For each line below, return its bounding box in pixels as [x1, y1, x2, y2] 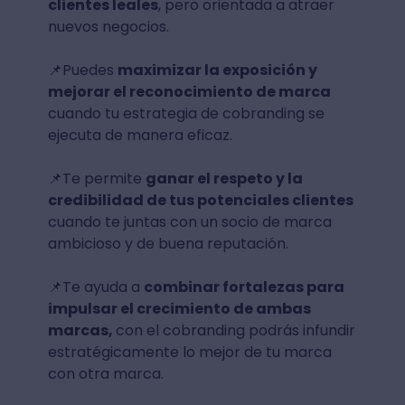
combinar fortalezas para [143, 277, 344, 298]
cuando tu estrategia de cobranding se [47, 103, 325, 125]
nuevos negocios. [47, 16, 169, 38]
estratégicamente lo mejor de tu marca [47, 342, 332, 363]
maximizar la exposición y [117, 60, 317, 81]
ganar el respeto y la [145, 168, 303, 190]
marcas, [47, 320, 116, 342]
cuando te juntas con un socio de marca [47, 212, 332, 233]
